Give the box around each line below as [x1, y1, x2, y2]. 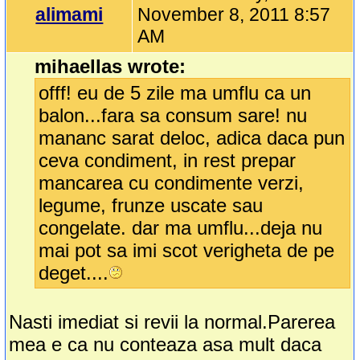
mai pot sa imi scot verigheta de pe [39, 239, 335, 262]
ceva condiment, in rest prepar [39, 149, 297, 172]
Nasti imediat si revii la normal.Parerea [9, 311, 336, 333]
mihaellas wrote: [35, 55, 186, 78]
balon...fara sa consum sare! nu [39, 104, 308, 127]
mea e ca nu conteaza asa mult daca [9, 333, 322, 356]
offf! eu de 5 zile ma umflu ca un [39, 82, 312, 104]
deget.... [39, 262, 109, 284]
